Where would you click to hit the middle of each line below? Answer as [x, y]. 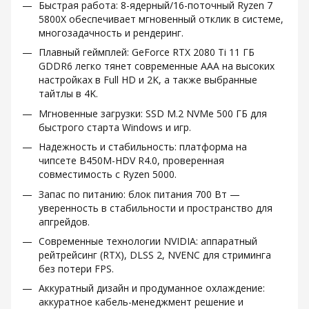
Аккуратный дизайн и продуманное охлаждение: [152, 288]
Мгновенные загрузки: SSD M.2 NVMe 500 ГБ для [153, 113]
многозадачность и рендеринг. [111, 33]
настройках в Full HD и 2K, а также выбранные [148, 80]
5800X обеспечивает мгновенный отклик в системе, [161, 19]
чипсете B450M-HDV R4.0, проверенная [131, 161]
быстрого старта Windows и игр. [115, 127]
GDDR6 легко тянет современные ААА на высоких [157, 66]
